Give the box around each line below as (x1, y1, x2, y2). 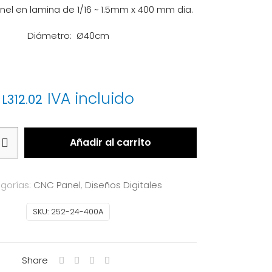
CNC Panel (33, 178, 81, 191)
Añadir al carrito (70, 135, 151, 149)
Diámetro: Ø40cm (27, 29, 109, 42)
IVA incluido (47, 88, 134, 109)
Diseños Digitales (84, 178, 162, 191)
